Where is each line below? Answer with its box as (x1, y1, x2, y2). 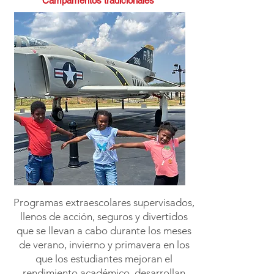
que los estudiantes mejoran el (35, 253, 172, 265)
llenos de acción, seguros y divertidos (20, 210, 188, 223)
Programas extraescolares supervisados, (13, 196, 194, 209)
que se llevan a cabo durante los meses (17, 224, 191, 237)
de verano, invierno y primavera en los (18, 239, 190, 251)
